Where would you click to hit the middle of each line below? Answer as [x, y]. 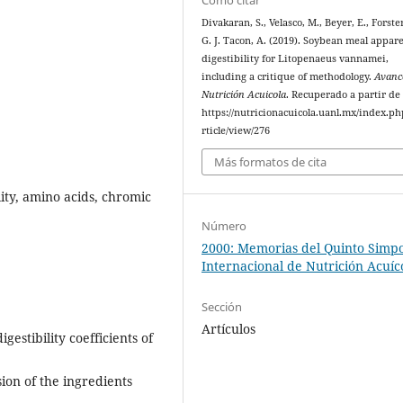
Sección [222, 307]
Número [224, 226]
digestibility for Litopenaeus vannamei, [296, 58]
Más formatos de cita [271, 162]
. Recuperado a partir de [344, 94]
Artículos [229, 329]
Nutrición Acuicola [244, 94]
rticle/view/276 [236, 130]
